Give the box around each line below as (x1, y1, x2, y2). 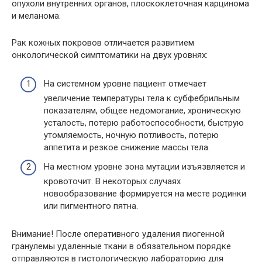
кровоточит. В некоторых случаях (44, 176, 181, 187)
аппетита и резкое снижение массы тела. (44, 142, 210, 153)
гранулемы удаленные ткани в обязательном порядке (12, 241, 231, 251)
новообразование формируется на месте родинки (44, 188, 246, 199)
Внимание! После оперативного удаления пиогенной (12, 229, 225, 239)
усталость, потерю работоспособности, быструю (44, 117, 244, 128)
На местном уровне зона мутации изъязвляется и (44, 161, 245, 172)
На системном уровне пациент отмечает (44, 78, 206, 89)
